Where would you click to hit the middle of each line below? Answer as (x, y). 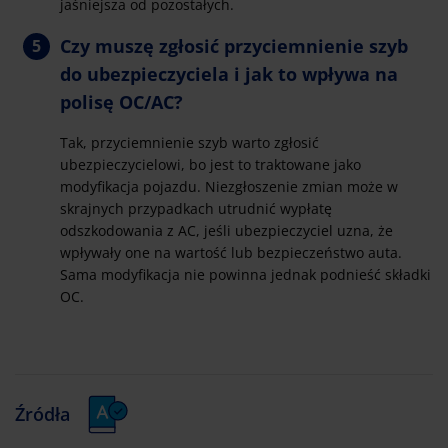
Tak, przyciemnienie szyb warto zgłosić (189, 142)
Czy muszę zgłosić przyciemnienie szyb (234, 45)
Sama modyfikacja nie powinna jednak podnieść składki (245, 274)
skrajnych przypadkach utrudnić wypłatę (196, 208)
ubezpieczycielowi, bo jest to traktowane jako (210, 164)
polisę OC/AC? (121, 101)
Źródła (42, 414)
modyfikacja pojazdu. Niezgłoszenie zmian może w (229, 186)
